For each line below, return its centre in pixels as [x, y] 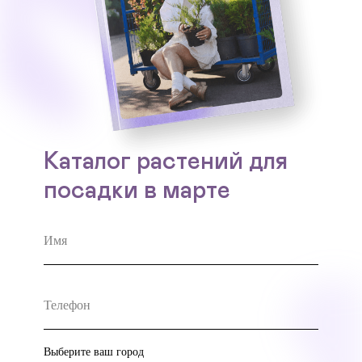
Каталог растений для [166, 162]
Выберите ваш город [94, 352]
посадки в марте [137, 191]
